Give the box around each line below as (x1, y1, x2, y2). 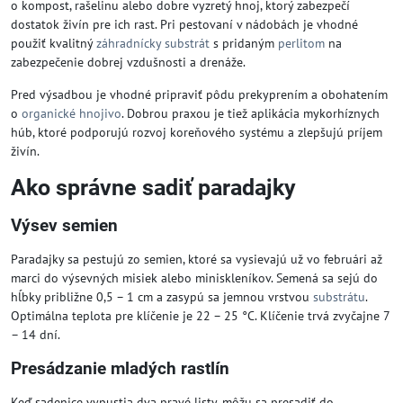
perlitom (278, 34, 325, 51)
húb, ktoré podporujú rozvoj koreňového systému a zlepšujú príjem (11, 123, 382, 140)
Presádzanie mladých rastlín (11, 357, 229, 379)
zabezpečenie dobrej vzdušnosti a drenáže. (11, 53, 246, 70)
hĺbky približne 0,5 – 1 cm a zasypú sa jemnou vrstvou (11, 288, 313, 305)
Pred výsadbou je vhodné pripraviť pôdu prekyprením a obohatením (11, 85, 388, 103)
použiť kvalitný (11, 34, 96, 51)
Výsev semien (11, 214, 118, 236)
